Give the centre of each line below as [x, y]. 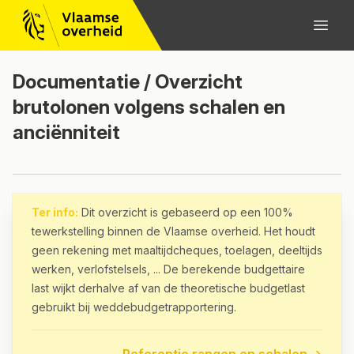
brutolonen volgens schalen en [149, 107]
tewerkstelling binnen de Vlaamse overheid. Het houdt [173, 231]
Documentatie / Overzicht [128, 82]
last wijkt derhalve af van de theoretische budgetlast [168, 288]
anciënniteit [66, 132]
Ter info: [55, 212]
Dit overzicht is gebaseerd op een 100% [186, 212]
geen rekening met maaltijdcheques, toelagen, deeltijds [177, 250]
